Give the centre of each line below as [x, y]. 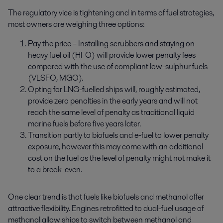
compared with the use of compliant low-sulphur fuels [118, 67]
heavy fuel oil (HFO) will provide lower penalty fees [112, 55]
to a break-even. [55, 170]
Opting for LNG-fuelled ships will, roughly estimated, [114, 90]
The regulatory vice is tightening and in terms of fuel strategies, [111, 13]
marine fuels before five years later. [84, 124]
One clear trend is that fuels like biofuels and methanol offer [106, 197]
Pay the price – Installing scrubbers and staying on [111, 44]
